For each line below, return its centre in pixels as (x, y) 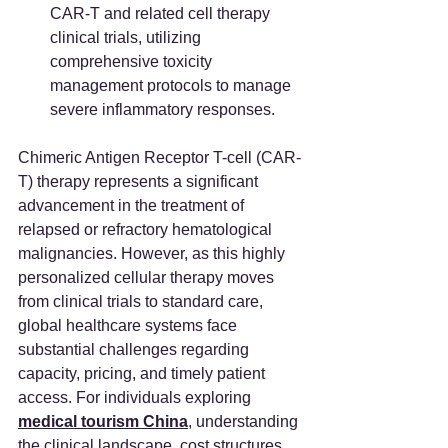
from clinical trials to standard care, (142, 301)
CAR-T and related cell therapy (162, 13)
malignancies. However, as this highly (153, 253)
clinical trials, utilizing (127, 37)
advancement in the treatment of (133, 205)
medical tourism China (103, 421)
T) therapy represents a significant (140, 181)
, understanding (245, 421)
